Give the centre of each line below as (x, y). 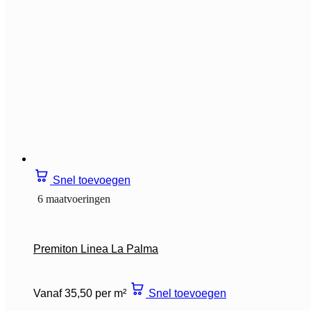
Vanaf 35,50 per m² (80, 293)
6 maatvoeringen (74, 199)
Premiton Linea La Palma (96, 249)
